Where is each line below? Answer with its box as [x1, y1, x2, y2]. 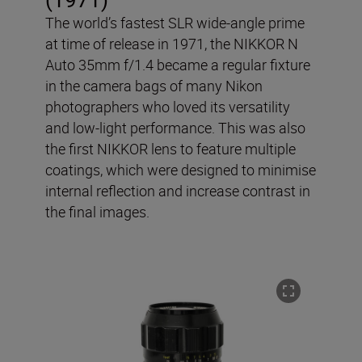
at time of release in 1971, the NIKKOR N [45, 34, 298, 54]
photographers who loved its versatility [45, 97, 290, 117]
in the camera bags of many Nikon [45, 76, 263, 96]
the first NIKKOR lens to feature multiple [45, 139, 296, 159]
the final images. [45, 202, 149, 222]
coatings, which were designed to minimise [45, 160, 316, 180]
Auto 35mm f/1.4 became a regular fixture [45, 55, 310, 75]
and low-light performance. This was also [45, 118, 305, 138]
